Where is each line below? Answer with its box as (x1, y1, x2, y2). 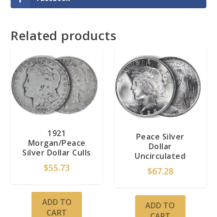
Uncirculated (135, 150, 186, 161)
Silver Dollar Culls (22, 147, 91, 158)
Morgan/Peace (28, 138, 86, 149)
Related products (11, 26, 117, 44)
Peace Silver (136, 131, 185, 142)
